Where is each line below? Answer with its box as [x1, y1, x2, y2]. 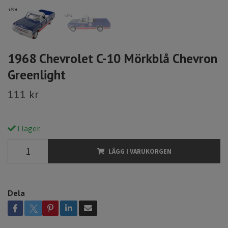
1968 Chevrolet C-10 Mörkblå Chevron [8, 50, 217, 67]
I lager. [16, 123, 41, 134]
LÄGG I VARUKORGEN [108, 147, 172, 156]
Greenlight [8, 66, 66, 83]
